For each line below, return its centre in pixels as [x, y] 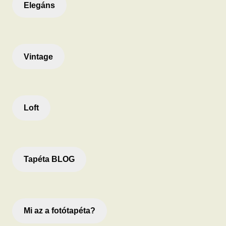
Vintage [38, 56]
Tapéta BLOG [49, 159]
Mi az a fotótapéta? [59, 211]
